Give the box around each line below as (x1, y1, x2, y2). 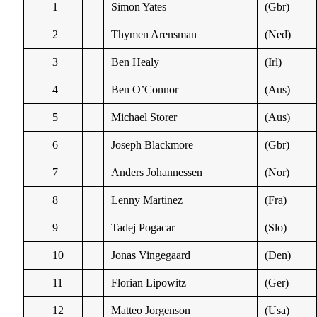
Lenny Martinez (111, 193, 183, 206)
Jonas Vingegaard (111, 248, 191, 261)
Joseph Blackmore (111, 138, 194, 151)
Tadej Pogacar (111, 221, 175, 234)
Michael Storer (111, 110, 178, 123)
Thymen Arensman (111, 28, 197, 40)
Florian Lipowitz (111, 276, 187, 289)
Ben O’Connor (111, 83, 179, 96)
